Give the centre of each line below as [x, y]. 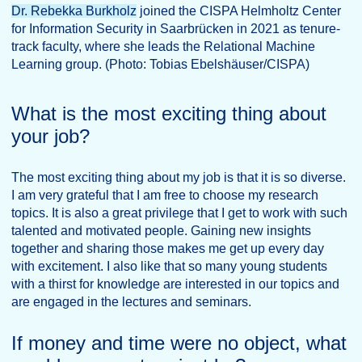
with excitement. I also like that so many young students [169, 266]
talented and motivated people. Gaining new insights [161, 231]
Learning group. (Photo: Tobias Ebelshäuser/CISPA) [160, 64]
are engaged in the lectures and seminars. [131, 302]
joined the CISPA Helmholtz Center [239, 11]
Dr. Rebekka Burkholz [74, 11]
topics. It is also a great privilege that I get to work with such [179, 213]
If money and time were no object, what [179, 343]
